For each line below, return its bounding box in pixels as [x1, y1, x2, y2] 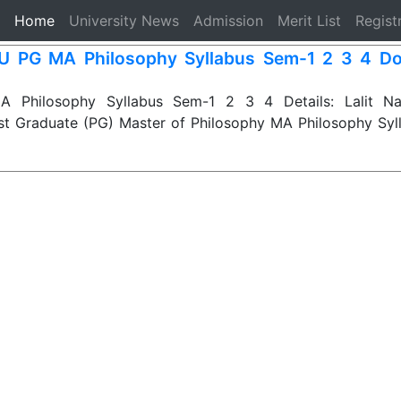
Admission [193, 12, 264, 30]
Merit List [277, 12, 342, 30]
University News [69, 12, 180, 30]
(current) [54, 11, 114, 29]
